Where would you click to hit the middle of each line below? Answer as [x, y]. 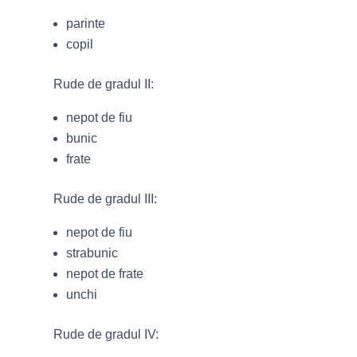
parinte [86, 23]
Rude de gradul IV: [106, 334]
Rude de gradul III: [106, 198]
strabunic [92, 253]
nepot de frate [105, 273]
